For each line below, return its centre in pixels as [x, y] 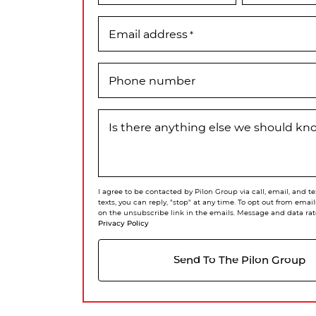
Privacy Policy [123, 223]
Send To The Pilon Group [239, 260]
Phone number [152, 80]
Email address [148, 33]
